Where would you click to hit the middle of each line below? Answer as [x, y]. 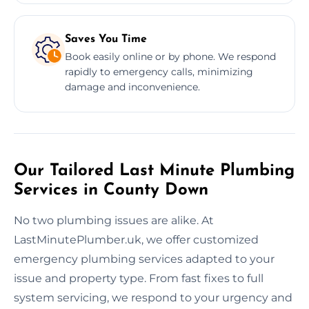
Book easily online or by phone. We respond [170, 56]
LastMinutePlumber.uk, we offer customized [136, 239]
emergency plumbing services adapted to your [144, 259]
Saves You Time [106, 39]
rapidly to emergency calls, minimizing [159, 71]
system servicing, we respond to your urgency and [153, 297]
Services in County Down [111, 190]
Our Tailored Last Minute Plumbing [154, 171]
